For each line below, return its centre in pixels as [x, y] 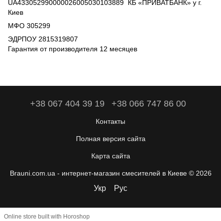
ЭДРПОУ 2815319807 [43, 39]
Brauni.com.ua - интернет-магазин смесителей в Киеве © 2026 [110, 173]
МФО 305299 [29, 26]
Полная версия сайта [110, 138]
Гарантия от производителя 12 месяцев [73, 49]
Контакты [110, 121]
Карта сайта [110, 156]
